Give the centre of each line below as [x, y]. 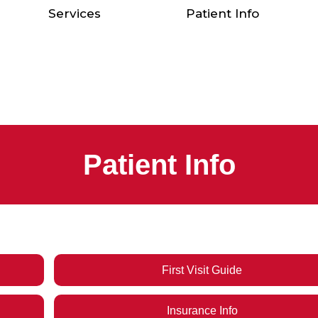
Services [75, 13]
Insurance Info [202, 311]
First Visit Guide [202, 270]
